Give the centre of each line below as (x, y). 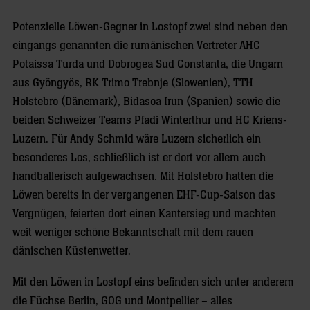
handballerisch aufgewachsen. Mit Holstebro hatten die (143, 176)
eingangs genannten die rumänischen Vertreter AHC (136, 46)
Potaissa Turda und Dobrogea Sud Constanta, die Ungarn (148, 64)
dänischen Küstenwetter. (72, 251)
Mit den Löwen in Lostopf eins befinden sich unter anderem (153, 282)
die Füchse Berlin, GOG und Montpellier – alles (122, 301)
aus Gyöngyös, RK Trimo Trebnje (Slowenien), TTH (133, 83)
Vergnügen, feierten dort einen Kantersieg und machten (144, 214)
